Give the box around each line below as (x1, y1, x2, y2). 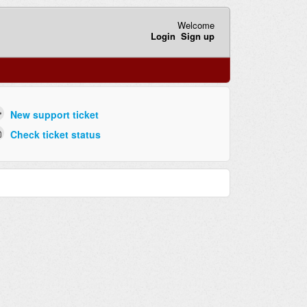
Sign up (180, 29, 214, 42)
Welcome (177, 18, 214, 32)
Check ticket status (10, 127, 101, 141)
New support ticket (10, 108, 99, 122)
